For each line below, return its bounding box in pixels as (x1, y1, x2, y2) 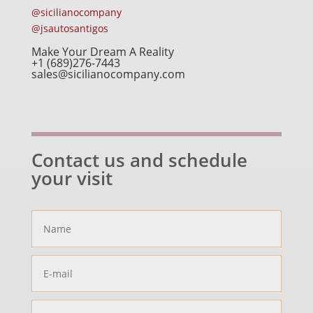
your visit (31, 166, 112, 191)
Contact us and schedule (31, 147, 247, 173)
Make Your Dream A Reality (31, 44, 174, 59)
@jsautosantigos (31, 22, 108, 35)
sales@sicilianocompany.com (31, 66, 185, 82)
